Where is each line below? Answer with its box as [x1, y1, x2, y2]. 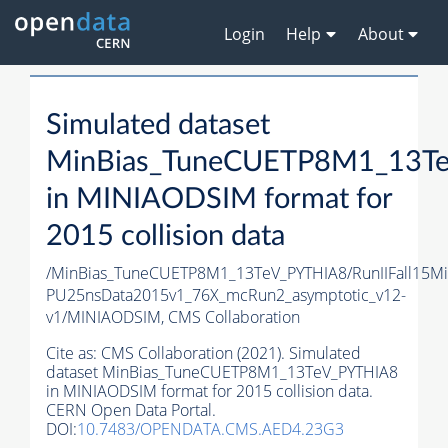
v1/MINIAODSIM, [46, 306, 168, 329]
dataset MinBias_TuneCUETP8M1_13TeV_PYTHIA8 [46, 361, 398, 384]
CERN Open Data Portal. [46, 399, 216, 422]
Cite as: [46, 342, 101, 365]
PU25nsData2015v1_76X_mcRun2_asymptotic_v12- [46, 284, 406, 307]
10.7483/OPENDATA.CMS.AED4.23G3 [77, 418, 344, 441]
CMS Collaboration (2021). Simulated [101, 342, 361, 365]
